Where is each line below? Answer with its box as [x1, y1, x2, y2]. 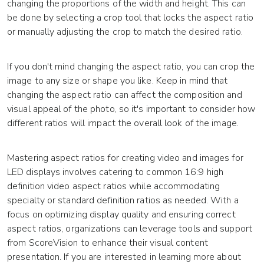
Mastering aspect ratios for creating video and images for [7, 151, 243, 165]
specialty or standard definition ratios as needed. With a [7, 194, 239, 207]
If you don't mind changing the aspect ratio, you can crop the [7, 60, 255, 74]
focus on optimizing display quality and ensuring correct [7, 208, 236, 222]
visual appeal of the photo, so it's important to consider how [7, 103, 256, 116]
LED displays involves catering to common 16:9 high [7, 166, 224, 179]
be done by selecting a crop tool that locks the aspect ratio [7, 11, 254, 25]
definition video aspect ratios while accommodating [7, 180, 220, 193]
